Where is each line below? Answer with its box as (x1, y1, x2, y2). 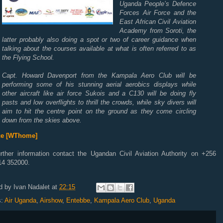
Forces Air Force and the (119, 9, 196, 16)
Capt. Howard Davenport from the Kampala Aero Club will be (2, 72, 196, 79)
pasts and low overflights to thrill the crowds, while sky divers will (2, 99, 196, 106)
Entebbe (66, 197, 90, 204)
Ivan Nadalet (13, 183, 50, 191)
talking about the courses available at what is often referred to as (2, 45, 196, 52)
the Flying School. (2, 54, 54, 61)
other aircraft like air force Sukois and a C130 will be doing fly (2, 90, 196, 97)
